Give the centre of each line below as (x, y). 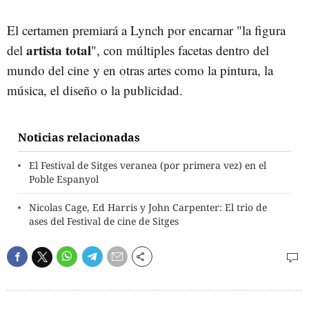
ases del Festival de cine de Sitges (104, 221)
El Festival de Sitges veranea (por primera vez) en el (148, 165)
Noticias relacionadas (79, 137)
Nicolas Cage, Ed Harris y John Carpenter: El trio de (148, 207)
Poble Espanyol (64, 179)
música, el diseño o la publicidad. (95, 90)
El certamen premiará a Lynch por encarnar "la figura (146, 30)
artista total (59, 50)
